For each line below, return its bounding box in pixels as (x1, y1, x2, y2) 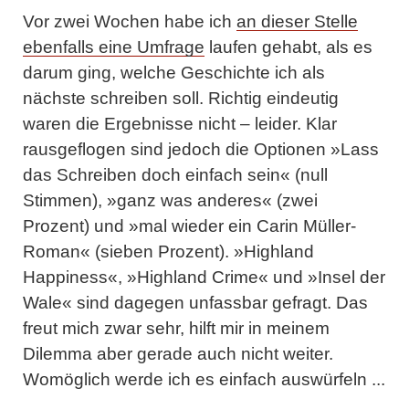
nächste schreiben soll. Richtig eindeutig (23, 88, 339, 108)
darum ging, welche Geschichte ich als (23, 62, 325, 82)
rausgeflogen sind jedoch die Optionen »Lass (23, 139, 379, 159)
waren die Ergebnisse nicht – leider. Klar (23, 113, 337, 133)
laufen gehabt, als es (204, 37, 372, 57)
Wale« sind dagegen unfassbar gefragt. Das (23, 292, 368, 312)
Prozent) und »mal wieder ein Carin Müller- (23, 215, 356, 236)
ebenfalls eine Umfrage (23, 37, 204, 57)
